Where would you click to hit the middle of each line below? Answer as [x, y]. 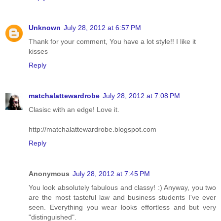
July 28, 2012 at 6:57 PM [102, 28]
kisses [38, 52]
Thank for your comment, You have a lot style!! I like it [112, 42]
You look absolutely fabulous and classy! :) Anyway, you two [122, 188]
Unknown [45, 28]
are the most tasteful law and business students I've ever [122, 198]
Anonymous [49, 174]
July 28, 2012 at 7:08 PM [141, 96]
